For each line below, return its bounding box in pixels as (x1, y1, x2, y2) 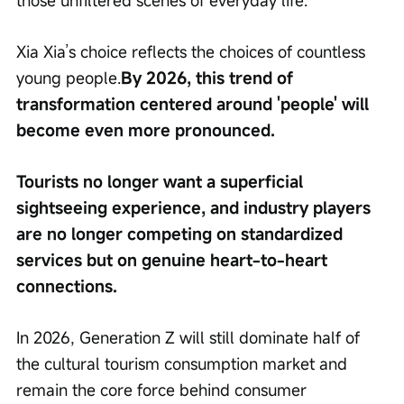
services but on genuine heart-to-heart (16, 249, 332, 271)
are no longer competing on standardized (16, 223, 347, 245)
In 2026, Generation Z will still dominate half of (16, 326, 364, 349)
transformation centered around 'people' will (16, 93, 373, 115)
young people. (16, 67, 121, 89)
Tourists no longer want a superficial (16, 170, 308, 193)
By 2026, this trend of (121, 67, 298, 89)
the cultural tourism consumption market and (16, 353, 352, 375)
